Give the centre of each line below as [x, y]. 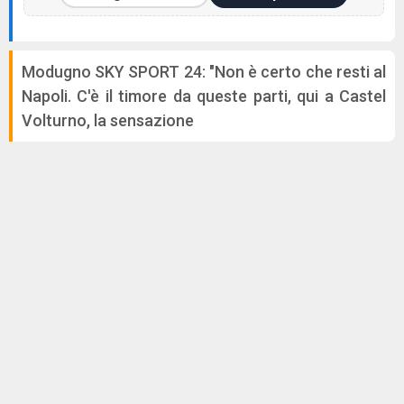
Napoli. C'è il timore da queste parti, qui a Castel [204, 96]
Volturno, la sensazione [108, 120]
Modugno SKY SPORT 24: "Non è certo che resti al [204, 72]
